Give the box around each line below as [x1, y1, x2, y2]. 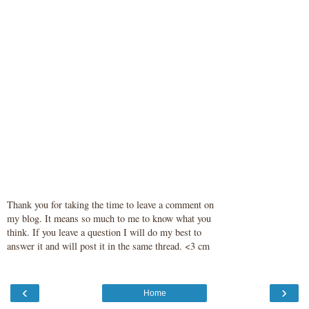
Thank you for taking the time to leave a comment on [7, 198, 214, 212]
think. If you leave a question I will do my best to [7, 226, 201, 239]
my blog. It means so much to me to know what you [7, 212, 211, 226]
